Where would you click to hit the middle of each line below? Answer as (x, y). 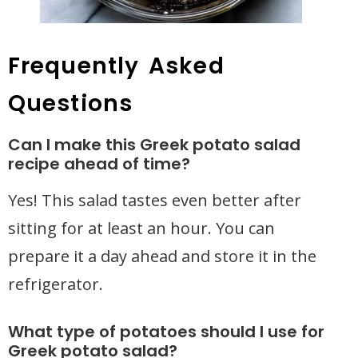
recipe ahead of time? (99, 164)
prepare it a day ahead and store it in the (162, 256)
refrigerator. (56, 284)
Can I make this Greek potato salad (154, 145)
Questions (70, 103)
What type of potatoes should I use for (166, 332)
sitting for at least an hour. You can (141, 228)
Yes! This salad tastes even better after (155, 200)
